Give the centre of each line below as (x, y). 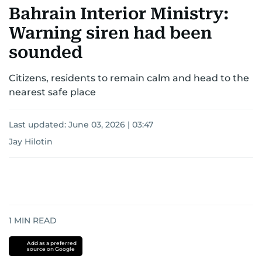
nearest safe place (52, 92)
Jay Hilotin (31, 142)
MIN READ (34, 221)
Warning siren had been (110, 33)
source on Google (51, 249)
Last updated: (39, 125)
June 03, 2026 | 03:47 (111, 125)
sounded (46, 53)
